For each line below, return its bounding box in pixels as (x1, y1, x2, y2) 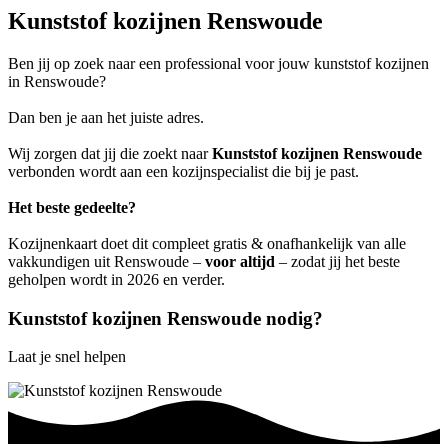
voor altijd (205, 252, 275, 270)
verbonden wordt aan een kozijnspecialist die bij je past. (8, 162, 359, 180)
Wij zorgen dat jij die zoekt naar (8, 144, 212, 162)
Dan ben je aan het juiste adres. (8, 108, 204, 126)
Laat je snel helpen (8, 348, 126, 366)
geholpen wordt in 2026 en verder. (8, 270, 225, 288)
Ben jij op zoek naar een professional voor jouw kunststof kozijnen (8, 54, 429, 72)
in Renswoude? (8, 72, 106, 90)
